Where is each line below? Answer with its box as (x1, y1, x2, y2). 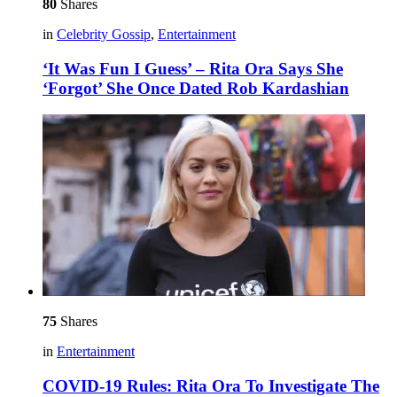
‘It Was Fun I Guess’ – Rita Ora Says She (43, 58, 343, 78)
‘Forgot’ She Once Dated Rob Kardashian (43, 78, 349, 97)
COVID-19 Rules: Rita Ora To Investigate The (43, 377, 379, 395)
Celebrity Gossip (57, 26, 151, 42)
